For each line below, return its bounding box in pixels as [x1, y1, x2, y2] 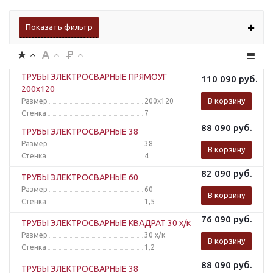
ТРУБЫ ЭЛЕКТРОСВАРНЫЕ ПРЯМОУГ [21, 72, 167, 82]
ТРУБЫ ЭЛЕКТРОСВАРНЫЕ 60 [21, 172, 138, 182]
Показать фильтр [26, 23, 93, 31]
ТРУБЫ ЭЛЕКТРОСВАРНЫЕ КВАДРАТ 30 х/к [21, 218, 191, 228]
